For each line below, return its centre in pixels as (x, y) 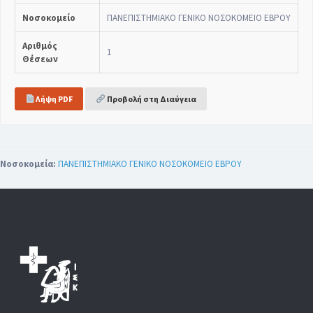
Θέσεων (40, 59)
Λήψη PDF (54, 99)
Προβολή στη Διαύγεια (151, 99)
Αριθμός (40, 45)
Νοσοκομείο (49, 17)
